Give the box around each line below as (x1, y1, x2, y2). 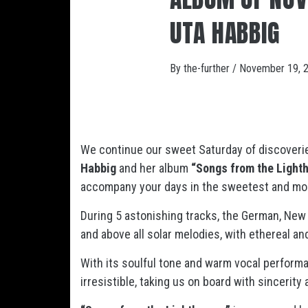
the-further (184, 62, 232, 75)
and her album (119, 161, 191, 175)
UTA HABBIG (170, 14, 280, 52)
